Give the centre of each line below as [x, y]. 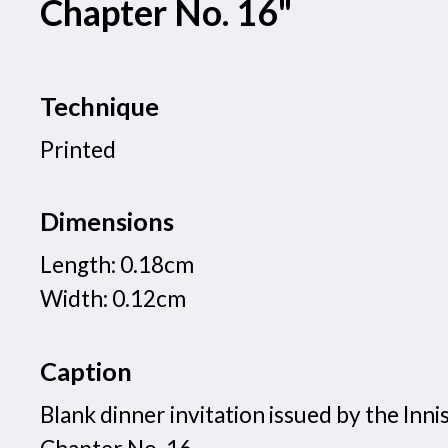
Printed [78, 149]
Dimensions [107, 221]
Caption [86, 370]
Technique [99, 105]
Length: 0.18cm [117, 265]
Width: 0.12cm [113, 299]
